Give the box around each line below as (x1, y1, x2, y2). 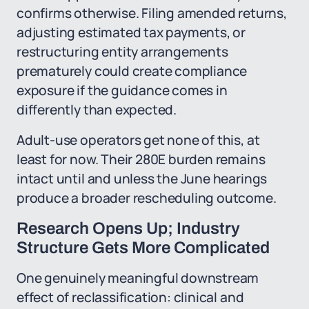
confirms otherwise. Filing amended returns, (17, 4, 287, 22)
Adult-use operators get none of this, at (17, 131, 260, 149)
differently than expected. (17, 101, 177, 119)
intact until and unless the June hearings (17, 170, 268, 188)
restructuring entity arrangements (17, 43, 228, 61)
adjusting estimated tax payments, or (17, 23, 246, 41)
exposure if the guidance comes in (17, 81, 228, 99)
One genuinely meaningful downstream (17, 269, 259, 287)
